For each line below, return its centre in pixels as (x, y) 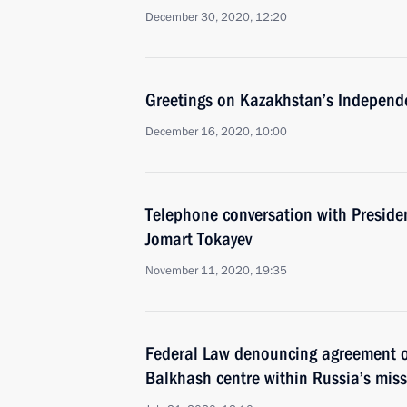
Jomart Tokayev (199, 239)
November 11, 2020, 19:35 (216, 271)
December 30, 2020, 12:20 (216, 17)
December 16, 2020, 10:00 (216, 132)
